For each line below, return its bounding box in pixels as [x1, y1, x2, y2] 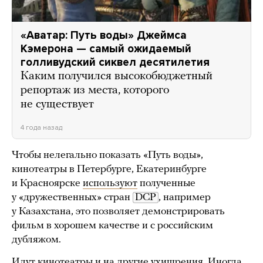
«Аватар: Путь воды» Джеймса [21, 29, 187, 42]
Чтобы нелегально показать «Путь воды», [12, 150, 203, 161]
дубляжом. [12, 234, 61, 246]
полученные [137, 178, 195, 190]
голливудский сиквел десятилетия [21, 56, 210, 69]
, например [159, 192, 211, 204]
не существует [21, 99, 94, 111]
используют [83, 178, 137, 190]
